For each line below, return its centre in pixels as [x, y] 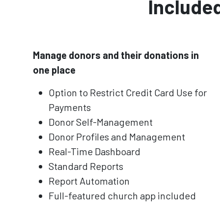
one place [54, 69]
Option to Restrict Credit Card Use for [128, 92]
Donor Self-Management [101, 122]
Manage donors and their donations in [116, 55]
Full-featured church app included [122, 195]
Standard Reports [86, 166]
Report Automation [89, 180]
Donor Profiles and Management [117, 136]
